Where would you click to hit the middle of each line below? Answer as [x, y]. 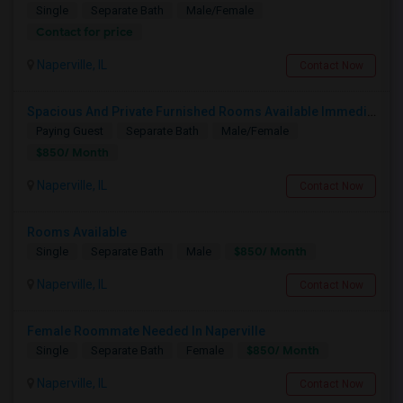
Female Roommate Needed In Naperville [146, 331]
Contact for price [85, 31]
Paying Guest [70, 130]
